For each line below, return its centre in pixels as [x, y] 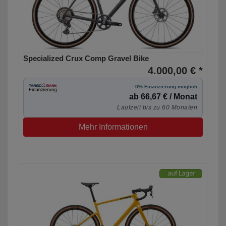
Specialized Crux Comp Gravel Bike [86, 59]
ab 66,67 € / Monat [163, 97]
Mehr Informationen [113, 127]
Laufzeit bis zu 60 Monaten [157, 108]
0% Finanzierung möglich [166, 87]
